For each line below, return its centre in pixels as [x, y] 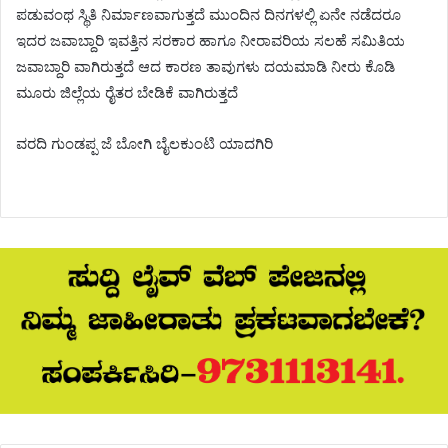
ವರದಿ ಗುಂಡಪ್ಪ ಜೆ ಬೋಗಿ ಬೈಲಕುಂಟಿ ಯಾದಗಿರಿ [144, 144]
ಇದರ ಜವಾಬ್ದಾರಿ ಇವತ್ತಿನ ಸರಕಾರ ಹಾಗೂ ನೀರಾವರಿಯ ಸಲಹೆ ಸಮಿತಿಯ [210, 41]
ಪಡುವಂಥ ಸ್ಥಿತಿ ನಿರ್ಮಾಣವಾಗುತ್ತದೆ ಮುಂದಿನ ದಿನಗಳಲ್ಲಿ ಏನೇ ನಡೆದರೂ [208, 15]
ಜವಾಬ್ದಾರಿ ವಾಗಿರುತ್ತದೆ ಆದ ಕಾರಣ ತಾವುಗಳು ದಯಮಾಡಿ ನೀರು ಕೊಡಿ [205, 67]
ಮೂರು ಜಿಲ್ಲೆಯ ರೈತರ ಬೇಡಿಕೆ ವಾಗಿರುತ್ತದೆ [127, 93]
